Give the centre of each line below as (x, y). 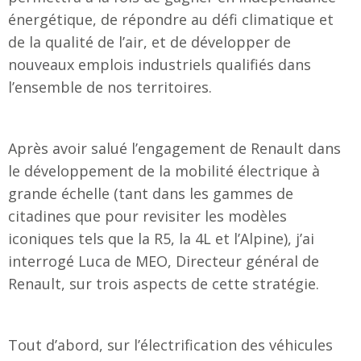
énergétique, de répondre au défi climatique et (171, 20)
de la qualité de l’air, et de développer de (149, 42)
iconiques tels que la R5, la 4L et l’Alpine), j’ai (161, 239)
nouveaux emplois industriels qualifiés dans (160, 65)
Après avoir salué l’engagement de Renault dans (174, 149)
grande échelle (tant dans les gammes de (151, 194)
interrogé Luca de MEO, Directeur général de (164, 261)
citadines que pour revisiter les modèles (147, 216)
